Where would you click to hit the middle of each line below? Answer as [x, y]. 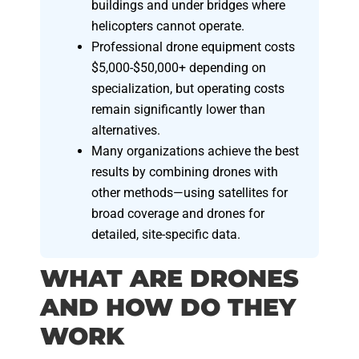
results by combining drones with [185, 172]
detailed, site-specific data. [166, 235]
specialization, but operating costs [188, 89]
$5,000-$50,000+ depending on [179, 68]
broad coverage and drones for [178, 214]
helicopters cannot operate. [168, 26]
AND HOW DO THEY [168, 308]
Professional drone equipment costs [193, 47]
